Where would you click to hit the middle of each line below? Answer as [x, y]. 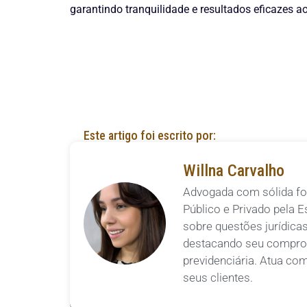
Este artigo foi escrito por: [150, 136]
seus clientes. [218, 278]
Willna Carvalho [234, 171]
